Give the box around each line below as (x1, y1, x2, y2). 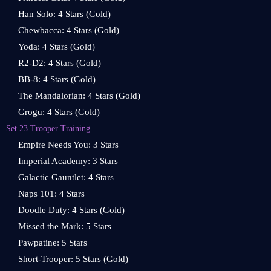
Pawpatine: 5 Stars (18, 238, 87, 247)
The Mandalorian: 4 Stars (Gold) (18, 91, 140, 100)
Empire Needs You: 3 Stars (18, 140, 119, 149)
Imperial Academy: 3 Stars (18, 156, 118, 166)
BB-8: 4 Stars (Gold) (18, 74, 96, 84)
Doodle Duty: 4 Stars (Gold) (18, 205, 125, 215)
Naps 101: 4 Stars (18, 189, 85, 198)
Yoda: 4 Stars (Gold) (18, 42, 95, 51)
